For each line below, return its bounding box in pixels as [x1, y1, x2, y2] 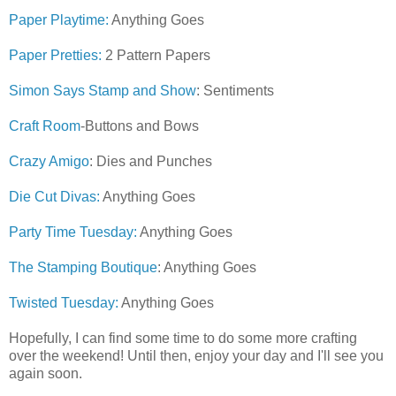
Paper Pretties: [9, 47, 102, 63]
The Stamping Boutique [9, 259, 157, 275]
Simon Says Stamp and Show [9, 82, 196, 98]
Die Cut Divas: [9, 188, 103, 204]
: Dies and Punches [89, 153, 212, 169]
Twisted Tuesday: [9, 294, 118, 310]
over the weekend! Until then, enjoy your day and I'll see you [9, 347, 384, 363]
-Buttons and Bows [80, 118, 199, 133]
